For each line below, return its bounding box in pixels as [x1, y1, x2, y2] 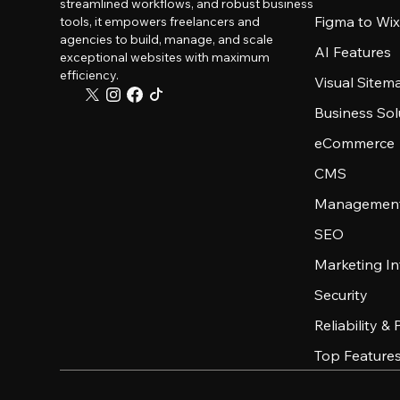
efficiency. [60, 67, 120, 83]
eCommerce [314, 134, 396, 152]
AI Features [314, 43, 392, 61]
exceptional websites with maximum [60, 49, 271, 65]
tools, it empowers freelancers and [60, 13, 261, 29]
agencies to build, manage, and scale [60, 31, 274, 47]
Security [314, 286, 369, 304]
